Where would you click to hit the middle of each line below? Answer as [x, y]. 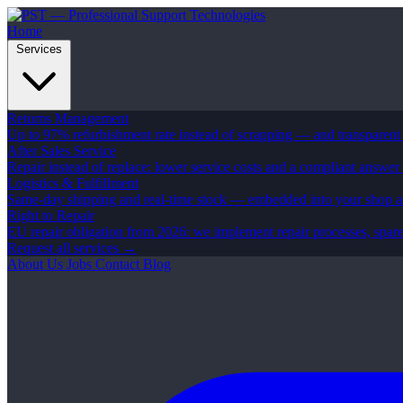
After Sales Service [62, 151]
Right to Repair [51, 215]
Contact [119, 264]
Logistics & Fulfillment [73, 183]
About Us [37, 264]
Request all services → [72, 248]
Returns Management [68, 118]
